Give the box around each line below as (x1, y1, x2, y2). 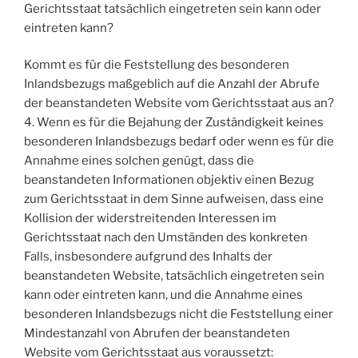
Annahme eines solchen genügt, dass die (24, 153, 254, 169)
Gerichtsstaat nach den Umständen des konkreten (24, 230, 308, 245)
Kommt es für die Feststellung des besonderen (24, 58, 289, 73)
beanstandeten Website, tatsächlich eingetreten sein (24, 268, 324, 284)
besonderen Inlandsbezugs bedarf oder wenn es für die (24, 134, 334, 149)
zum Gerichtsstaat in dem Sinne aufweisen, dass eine (24, 192, 324, 207)
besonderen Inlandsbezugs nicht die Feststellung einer (24, 307, 333, 322)
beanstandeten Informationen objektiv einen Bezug (24, 173, 314, 188)
